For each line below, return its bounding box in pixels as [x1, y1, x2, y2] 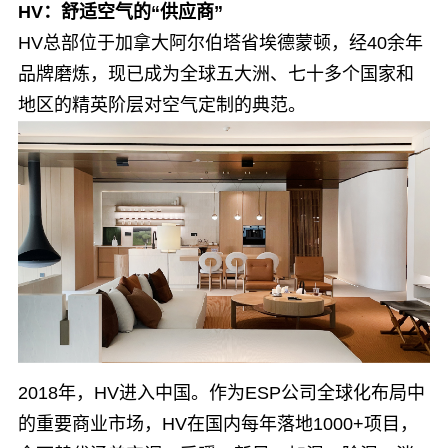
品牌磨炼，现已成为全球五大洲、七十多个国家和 [17, 64, 414, 85]
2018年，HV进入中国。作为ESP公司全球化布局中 [17, 383, 425, 403]
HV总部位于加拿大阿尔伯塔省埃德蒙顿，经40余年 [17, 33, 423, 54]
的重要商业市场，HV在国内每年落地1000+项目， [17, 414, 418, 434]
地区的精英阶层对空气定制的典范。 [17, 95, 306, 116]
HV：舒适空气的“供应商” [17, 2, 223, 23]
